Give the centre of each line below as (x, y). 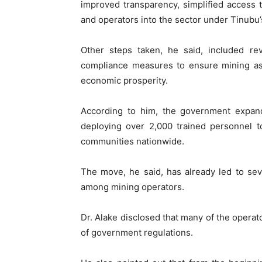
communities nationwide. (132, 142)
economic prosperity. (124, 81)
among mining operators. (132, 187)
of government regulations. (137, 233)
